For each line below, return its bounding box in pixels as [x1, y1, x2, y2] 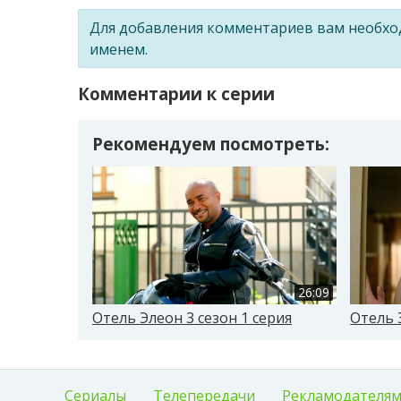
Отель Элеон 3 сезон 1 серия [92, 307, 292, 328]
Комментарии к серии [78, 82, 275, 106]
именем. [90, 38, 148, 59]
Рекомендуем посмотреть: [92, 132, 329, 155]
